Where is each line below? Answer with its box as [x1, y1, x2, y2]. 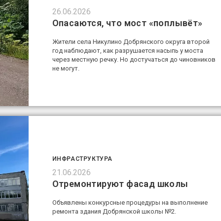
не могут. [52, 64, 79, 72]
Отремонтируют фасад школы [52, 179, 188, 189]
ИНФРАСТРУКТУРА [52, 155, 112, 163]
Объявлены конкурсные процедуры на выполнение [52, 199, 208, 207]
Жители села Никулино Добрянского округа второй [52, 37, 210, 45]
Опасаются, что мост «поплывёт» [52, 17, 203, 28]
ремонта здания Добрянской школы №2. [52, 208, 176, 216]
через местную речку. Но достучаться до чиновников [52, 55, 216, 63]
